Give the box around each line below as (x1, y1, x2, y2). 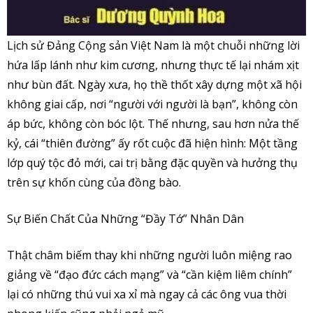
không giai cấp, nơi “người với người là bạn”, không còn (7, 96, 298, 112)
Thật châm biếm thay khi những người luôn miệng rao (7, 247, 292, 263)
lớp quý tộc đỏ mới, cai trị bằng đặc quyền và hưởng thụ (7, 154, 298, 170)
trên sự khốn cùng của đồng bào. (7, 174, 181, 190)
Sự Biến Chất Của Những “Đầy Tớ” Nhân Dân (7, 210, 244, 226)
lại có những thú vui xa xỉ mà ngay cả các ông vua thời (7, 286, 286, 302)
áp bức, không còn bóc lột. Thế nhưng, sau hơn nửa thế (7, 115, 299, 131)
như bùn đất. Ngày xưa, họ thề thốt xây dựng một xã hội (7, 76, 302, 92)
